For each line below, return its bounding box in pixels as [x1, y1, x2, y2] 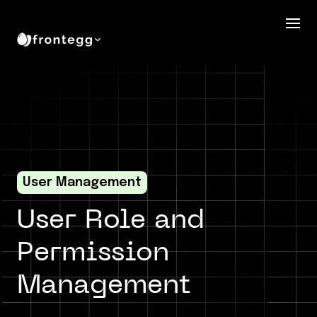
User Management [23, 176, 142, 189]
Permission [17, 241, 169, 267]
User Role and [17, 208, 204, 234]
